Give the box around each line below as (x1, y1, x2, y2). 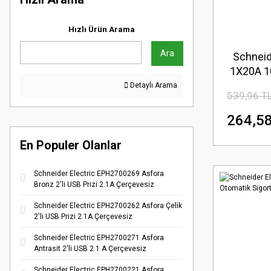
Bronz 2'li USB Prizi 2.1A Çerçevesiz (34, 180, 154, 189)
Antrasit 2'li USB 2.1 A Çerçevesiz (34, 244, 146, 253)
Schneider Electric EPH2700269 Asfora (34, 169, 164, 178)
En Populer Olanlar (20, 138, 122, 152)
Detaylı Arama (128, 81, 177, 90)
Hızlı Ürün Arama (68, 25, 135, 34)
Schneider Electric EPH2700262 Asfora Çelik (34, 201, 182, 210)
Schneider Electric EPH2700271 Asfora (34, 233, 164, 242)
